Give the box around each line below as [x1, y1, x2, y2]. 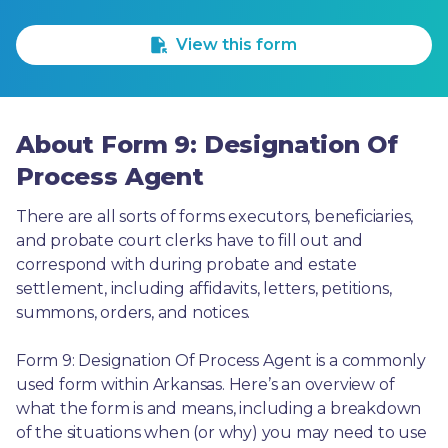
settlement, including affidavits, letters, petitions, [16, 279, 392, 298]
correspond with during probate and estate [16, 255, 357, 274]
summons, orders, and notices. [16, 303, 251, 322]
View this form [175, 35, 297, 54]
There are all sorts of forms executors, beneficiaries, [16, 207, 414, 226]
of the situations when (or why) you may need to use [16, 423, 427, 442]
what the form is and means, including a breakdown [16, 399, 422, 418]
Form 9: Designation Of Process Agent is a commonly [16, 351, 426, 370]
